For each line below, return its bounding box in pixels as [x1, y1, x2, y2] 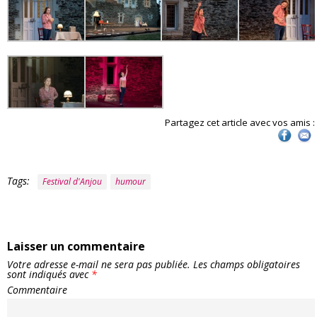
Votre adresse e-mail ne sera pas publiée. [7, 257, 190, 271]
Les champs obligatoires [190, 257, 300, 271]
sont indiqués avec [7, 267, 91, 281]
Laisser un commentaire [7, 238, 145, 254]
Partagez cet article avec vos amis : [164, 115, 315, 129]
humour [115, 175, 146, 188]
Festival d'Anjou [42, 175, 102, 188]
